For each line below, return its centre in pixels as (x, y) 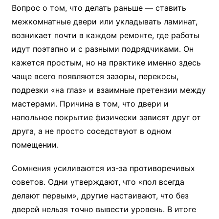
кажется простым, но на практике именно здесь (106, 62)
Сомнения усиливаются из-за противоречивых (103, 168)
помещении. (35, 144)
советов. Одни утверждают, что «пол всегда (98, 182)
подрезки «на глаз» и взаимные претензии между (109, 90)
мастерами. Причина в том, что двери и (90, 103)
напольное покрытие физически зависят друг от (106, 117)
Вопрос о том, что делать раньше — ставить (99, 8)
